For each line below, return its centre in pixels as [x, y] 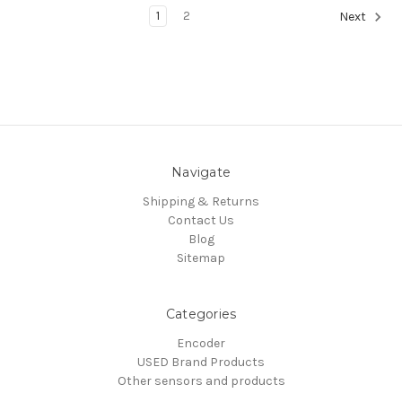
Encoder [201, 343]
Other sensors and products [201, 380]
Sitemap [201, 258]
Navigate [201, 172]
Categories [201, 314]
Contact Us [201, 220]
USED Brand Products [201, 362]
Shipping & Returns [201, 201]
